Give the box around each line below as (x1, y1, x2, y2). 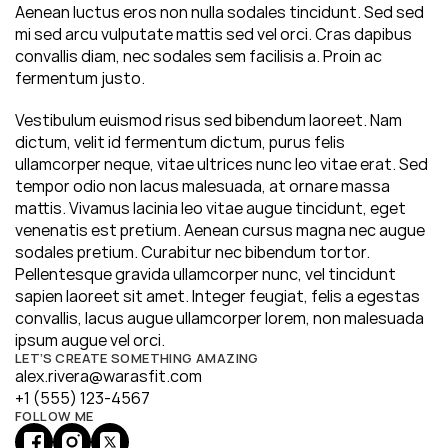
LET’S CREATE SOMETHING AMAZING (15, 349, 259, 367)
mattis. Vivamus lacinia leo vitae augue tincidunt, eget (15, 197, 406, 219)
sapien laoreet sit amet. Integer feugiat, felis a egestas (15, 285, 420, 307)
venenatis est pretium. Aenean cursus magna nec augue (15, 219, 425, 241)
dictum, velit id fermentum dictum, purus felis (15, 131, 345, 153)
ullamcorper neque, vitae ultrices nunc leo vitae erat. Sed (15, 153, 428, 175)
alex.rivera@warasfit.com (15, 365, 202, 387)
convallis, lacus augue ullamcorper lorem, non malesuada (15, 307, 424, 329)
